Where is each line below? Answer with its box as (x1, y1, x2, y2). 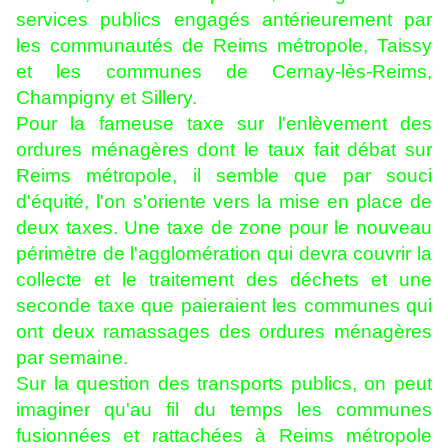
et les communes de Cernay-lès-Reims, (16, 61, 432, 83)
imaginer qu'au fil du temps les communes (16, 399, 432, 421)
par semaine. (16, 347, 128, 369)
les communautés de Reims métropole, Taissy (16, 35, 432, 57)
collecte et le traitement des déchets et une (16, 269, 432, 291)
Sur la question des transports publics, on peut (16, 373, 432, 395)
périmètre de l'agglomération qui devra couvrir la (16, 243, 432, 265)
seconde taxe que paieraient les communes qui (16, 295, 432, 317)
